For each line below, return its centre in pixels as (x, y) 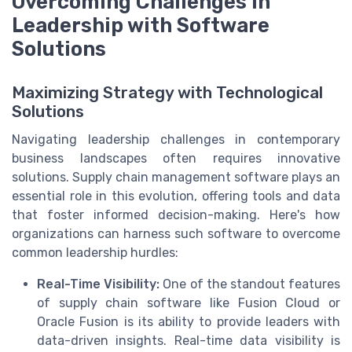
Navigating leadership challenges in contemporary (176, 140)
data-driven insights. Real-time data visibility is (189, 341)
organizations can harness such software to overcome (176, 234)
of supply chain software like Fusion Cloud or (189, 303)
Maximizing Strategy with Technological (167, 93)
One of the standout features (250, 284)
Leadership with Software (141, 26)
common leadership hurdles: (95, 253)
